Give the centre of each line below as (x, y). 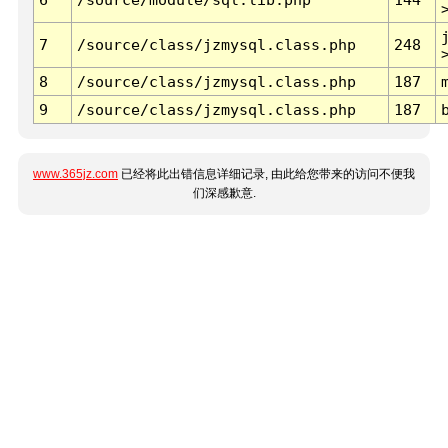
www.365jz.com (75, 174)
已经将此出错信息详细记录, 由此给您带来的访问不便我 (266, 174)
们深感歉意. (224, 193)
